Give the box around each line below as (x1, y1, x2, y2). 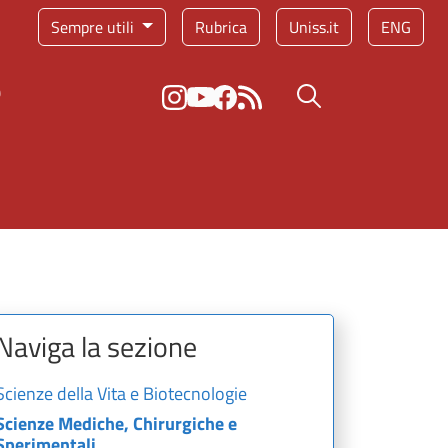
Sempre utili (50, 15, 138, 39)
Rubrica (195, 15, 247, 39)
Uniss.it (289, 15, 339, 39)
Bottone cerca (308, 84, 403, 108)
